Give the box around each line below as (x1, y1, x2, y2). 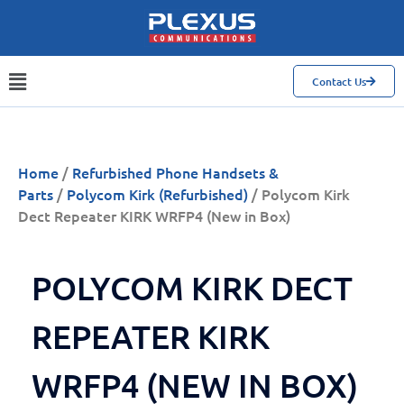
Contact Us (312, 74, 366, 90)
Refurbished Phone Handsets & (72, 162, 279, 183)
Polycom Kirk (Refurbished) (67, 184, 248, 205)
